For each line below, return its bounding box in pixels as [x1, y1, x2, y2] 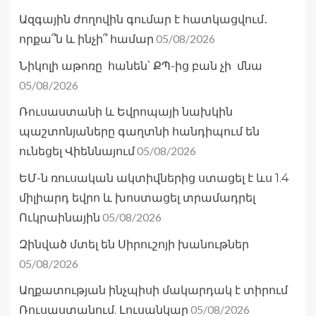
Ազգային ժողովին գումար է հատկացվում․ [19, 13, 267, 27]
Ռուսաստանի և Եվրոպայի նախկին [19, 105, 233, 119]
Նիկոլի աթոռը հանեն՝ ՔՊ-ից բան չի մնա [19, 59, 262, 73]
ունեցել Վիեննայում [19, 145, 135, 159]
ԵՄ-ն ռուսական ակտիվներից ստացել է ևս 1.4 [19, 171, 288, 186]
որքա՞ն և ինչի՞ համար [19, 32, 154, 47]
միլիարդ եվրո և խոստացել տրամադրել [19, 191, 255, 205]
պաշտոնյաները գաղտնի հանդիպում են [19, 125, 260, 139]
